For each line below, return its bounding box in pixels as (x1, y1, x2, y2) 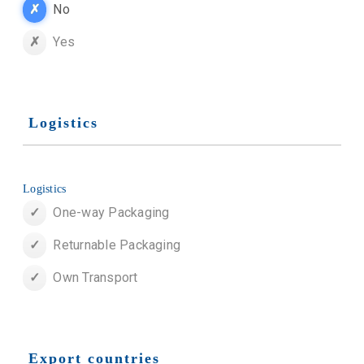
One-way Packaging (53, 205, 170, 221)
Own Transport (53, 270, 138, 286)
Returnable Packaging (53, 237, 181, 253)
